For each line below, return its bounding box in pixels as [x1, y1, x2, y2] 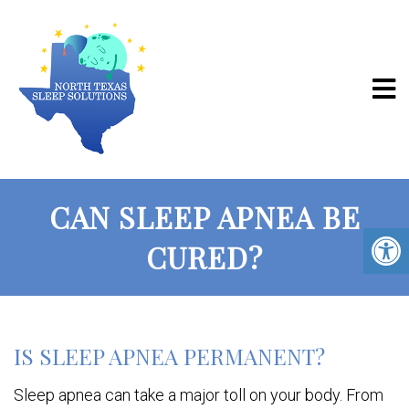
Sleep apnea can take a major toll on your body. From [14, 385, 383, 404]
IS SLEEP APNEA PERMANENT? [14, 341, 325, 371]
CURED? [146, 237, 263, 277]
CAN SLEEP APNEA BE [48, 197, 361, 236]
